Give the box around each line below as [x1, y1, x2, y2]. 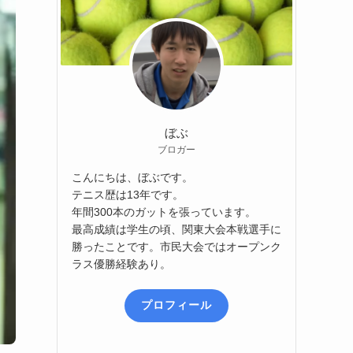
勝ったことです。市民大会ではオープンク [72, 240, 281, 253]
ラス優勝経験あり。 [72, 257, 171, 270]
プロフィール [141, 299, 212, 312]
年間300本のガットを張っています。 [72, 205, 256, 218]
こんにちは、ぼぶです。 [72, 170, 193, 184]
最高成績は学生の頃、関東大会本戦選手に [72, 222, 281, 236]
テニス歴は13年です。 [72, 188, 184, 201]
